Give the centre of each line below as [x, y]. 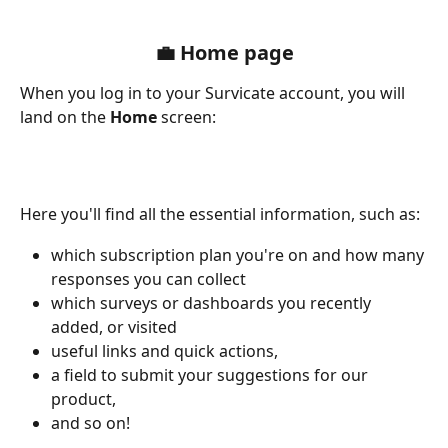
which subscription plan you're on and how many [239, 254]
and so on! [90, 423]
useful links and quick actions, [166, 350]
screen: [186, 117]
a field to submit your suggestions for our [211, 375]
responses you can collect [148, 278]
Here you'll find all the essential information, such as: [220, 214]
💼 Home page [224, 53]
